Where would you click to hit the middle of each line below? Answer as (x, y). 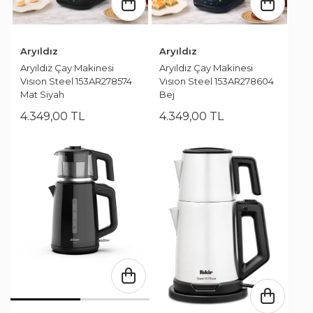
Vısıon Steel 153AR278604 (217, 81)
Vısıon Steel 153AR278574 (76, 81)
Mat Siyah (42, 95)
